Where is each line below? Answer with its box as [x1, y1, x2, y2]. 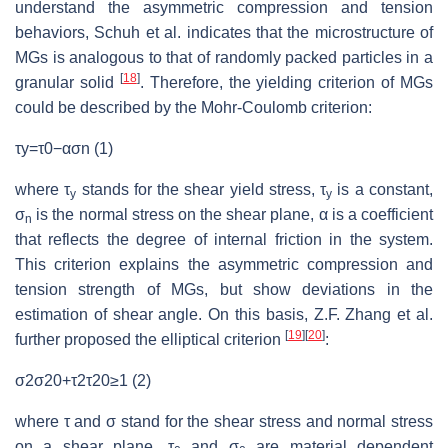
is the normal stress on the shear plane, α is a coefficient [32, 205, 433, 223]
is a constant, [332, 180, 434, 198]
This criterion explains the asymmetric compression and [15, 255, 433, 273]
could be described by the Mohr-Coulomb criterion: [15, 98, 372, 116]
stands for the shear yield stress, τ [76, 180, 327, 198]
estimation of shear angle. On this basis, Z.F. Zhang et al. [15, 305, 433, 323]
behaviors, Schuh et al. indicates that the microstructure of [15, 23, 433, 41]
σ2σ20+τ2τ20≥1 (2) [15, 371, 151, 389]
